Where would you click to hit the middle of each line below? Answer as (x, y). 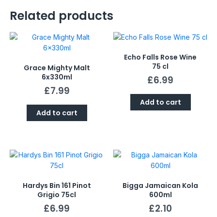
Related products (62, 15)
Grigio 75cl (57, 195)
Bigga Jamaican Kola (160, 186)
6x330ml (57, 77)
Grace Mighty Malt (57, 68)
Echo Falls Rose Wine (160, 57)
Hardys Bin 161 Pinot (57, 186)
